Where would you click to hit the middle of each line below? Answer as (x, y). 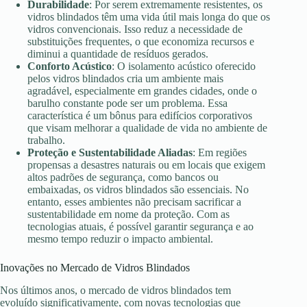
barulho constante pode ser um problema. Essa (127, 103)
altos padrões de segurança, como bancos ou (123, 177)
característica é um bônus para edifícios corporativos (140, 116)
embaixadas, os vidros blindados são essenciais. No (138, 190)
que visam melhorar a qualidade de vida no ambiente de (147, 128)
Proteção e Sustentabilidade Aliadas (110, 153)
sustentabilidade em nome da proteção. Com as (128, 214)
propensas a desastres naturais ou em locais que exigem (146, 165)
